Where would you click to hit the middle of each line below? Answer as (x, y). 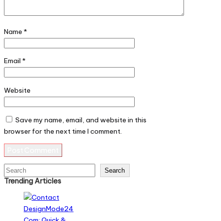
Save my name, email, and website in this (81, 120)
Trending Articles (33, 181)
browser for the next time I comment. (63, 131)
